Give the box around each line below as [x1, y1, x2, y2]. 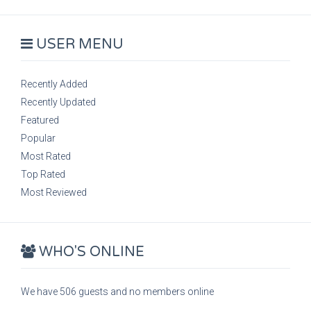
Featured [21, 115, 59, 126]
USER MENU [33, 36, 124, 53]
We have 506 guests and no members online [21, 286, 214, 297]
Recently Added [21, 78, 87, 90]
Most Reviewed [21, 187, 87, 198]
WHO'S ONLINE [35, 244, 144, 260]
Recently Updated [21, 96, 96, 108]
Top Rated [21, 169, 65, 180]
